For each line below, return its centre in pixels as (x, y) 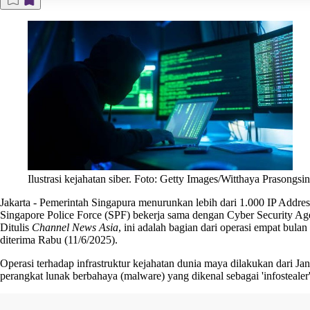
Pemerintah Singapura (88, 202)
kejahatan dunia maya (180, 263)
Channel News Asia (75, 227)
